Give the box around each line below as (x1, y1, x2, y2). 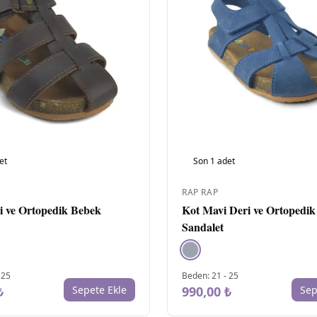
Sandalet (182, 218, 224, 235)
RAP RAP (182, 185, 219, 198)
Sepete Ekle (72, 282, 127, 296)
